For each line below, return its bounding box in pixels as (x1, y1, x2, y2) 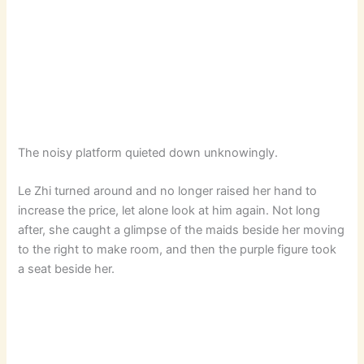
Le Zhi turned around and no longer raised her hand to (18, 183, 318, 198)
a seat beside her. (18, 261, 115, 276)
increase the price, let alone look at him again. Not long (18, 202, 321, 218)
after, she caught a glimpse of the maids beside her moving (18, 222, 345, 237)
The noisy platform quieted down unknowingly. (18, 145, 279, 160)
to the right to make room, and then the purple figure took (18, 241, 337, 257)
